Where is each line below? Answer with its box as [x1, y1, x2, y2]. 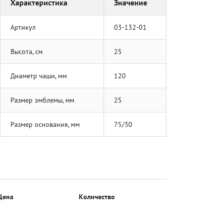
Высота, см [10, 47, 43, 56]
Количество [79, 192, 115, 201]
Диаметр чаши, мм [10, 71, 67, 81]
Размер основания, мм [10, 120, 80, 129]
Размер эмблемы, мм [10, 96, 74, 105]
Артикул [10, 23, 36, 32]
